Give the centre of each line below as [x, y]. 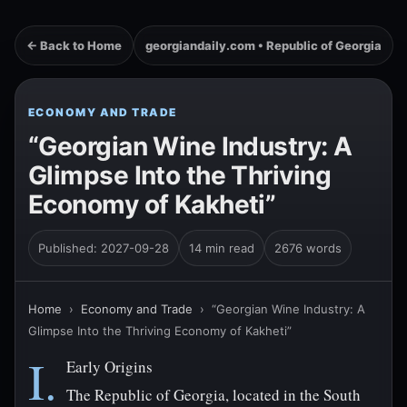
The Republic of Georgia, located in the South [213, 395]
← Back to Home [74, 45]
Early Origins [109, 367]
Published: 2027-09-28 [104, 248]
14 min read [222, 248]
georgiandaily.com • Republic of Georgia [263, 45]
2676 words [308, 248]
